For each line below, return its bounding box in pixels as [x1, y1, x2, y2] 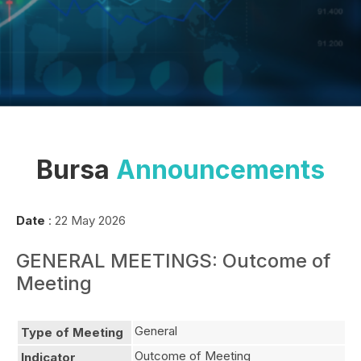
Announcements [116, 154, 325, 185]
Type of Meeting [21, 325, 123, 340]
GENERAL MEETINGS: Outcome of [16, 249, 330, 272]
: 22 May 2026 [45, 213, 126, 228]
